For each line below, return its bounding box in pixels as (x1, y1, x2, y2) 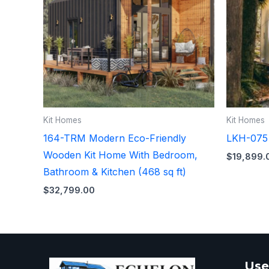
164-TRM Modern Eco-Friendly (43, 131, 186, 144)
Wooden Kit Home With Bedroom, (43, 148, 198, 161)
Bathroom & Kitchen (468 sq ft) (43, 165, 186, 178)
